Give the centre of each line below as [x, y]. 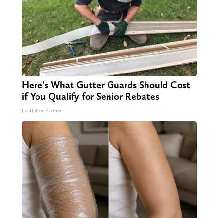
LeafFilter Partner [42, 110]
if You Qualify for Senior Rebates [90, 96]
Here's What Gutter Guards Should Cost [106, 84]
